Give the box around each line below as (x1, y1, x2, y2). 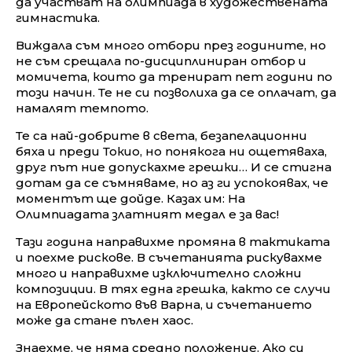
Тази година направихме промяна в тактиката (16, 233, 330, 249)
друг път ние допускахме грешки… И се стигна (16, 159, 332, 174)
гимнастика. (16, 9, 100, 25)
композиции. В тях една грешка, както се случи (16, 280, 331, 296)
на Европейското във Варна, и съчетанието (16, 296, 312, 312)
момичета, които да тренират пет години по (16, 68, 332, 84)
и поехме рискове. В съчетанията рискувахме (16, 249, 322, 265)
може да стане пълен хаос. (16, 312, 193, 328)
